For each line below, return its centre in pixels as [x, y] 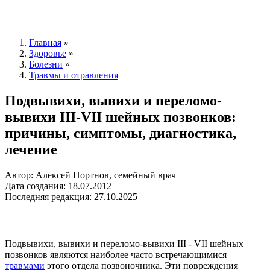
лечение [31, 149]
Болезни [46, 64]
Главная [45, 42]
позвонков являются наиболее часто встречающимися [116, 254]
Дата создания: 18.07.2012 [58, 186]
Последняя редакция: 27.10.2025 [71, 196]
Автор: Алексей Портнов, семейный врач [90, 175]
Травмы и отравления [74, 75]
